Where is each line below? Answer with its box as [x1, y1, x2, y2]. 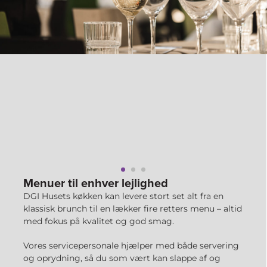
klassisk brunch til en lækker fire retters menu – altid [23, 203, 242, 214]
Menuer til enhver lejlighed [23, 174, 168, 191]
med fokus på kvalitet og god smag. [23, 216, 174, 226]
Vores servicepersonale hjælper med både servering [23, 240, 239, 251]
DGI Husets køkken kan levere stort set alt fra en [23, 191, 223, 201]
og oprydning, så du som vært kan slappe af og [23, 253, 221, 263]
